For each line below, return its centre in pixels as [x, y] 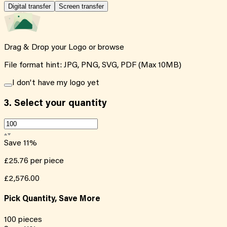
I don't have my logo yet [56, 83]
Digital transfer [29, 6]
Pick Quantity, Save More [52, 199]
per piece [47, 161]
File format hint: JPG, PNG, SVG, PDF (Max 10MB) [93, 65]
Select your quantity [59, 103]
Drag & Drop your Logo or [51, 47]
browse [111, 47]
